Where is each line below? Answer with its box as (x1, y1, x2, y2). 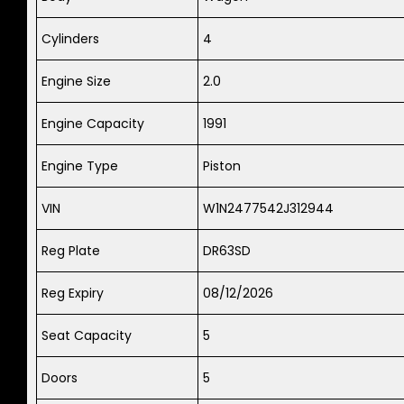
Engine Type (41, 157, 118, 176)
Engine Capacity (41, 115, 144, 133)
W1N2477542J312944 (203, 199, 334, 218)
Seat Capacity (41, 326, 132, 345)
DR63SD (203, 242, 251, 261)
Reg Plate (41, 242, 100, 261)
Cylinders (41, 30, 99, 49)
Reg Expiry (41, 284, 104, 303)
